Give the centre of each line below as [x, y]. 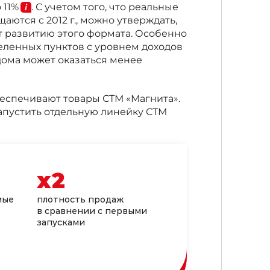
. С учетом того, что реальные [105, 7]
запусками [61, 222]
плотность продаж [80, 199]
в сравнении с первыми [92, 211]
